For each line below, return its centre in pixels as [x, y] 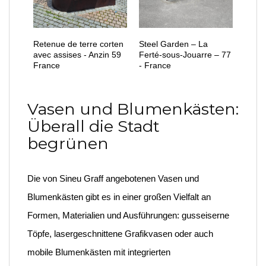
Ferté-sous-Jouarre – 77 [185, 55]
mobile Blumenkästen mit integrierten [99, 252]
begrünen [68, 143]
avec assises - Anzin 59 [77, 55]
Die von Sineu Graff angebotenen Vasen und [113, 178]
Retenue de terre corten [78, 44]
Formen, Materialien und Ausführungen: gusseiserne [128, 215]
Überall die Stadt [94, 126]
